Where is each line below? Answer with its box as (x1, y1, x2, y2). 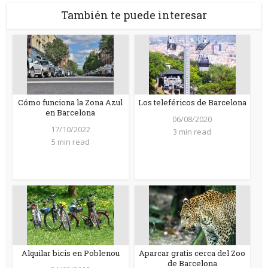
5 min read (51, 136, 90, 147)
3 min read (173, 126, 212, 137)
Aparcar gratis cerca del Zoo (139, 247, 246, 258)
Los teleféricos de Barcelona (138, 96, 246, 108)
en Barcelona (45, 106, 96, 118)
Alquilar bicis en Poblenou (21, 247, 120, 258)
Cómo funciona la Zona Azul (18, 96, 123, 108)
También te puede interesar (61, 7, 207, 22)
